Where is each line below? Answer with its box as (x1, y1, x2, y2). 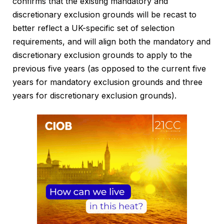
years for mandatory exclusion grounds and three (12, 77, 202, 87)
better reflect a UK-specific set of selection (12, 23, 174, 33)
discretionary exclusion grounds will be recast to (12, 9, 196, 20)
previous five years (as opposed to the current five (12, 63, 206, 74)
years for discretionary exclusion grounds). (12, 90, 176, 101)
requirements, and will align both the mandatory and (12, 36, 210, 47)
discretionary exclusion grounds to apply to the (12, 50, 192, 60)
